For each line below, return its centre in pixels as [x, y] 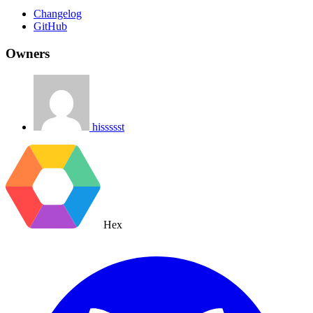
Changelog [58, 14]
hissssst [108, 126]
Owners [28, 53]
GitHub [50, 27]
